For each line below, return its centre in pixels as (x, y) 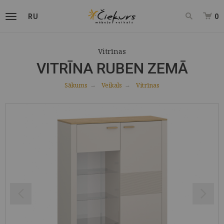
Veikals (112, 85)
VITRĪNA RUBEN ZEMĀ (112, 68)
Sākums (76, 85)
